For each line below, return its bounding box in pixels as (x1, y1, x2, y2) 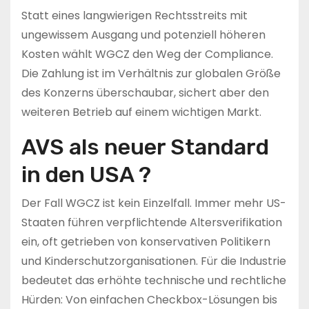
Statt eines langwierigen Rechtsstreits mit (21, 8, 248, 23)
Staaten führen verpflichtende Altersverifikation (21, 215, 282, 230)
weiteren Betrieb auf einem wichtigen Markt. (21, 104, 261, 120)
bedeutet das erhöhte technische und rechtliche (21, 272, 286, 288)
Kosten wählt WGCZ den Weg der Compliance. (21, 46, 273, 62)
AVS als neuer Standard (21, 134, 269, 160)
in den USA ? (21, 161, 151, 188)
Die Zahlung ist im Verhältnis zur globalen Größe (21, 66, 281, 81)
